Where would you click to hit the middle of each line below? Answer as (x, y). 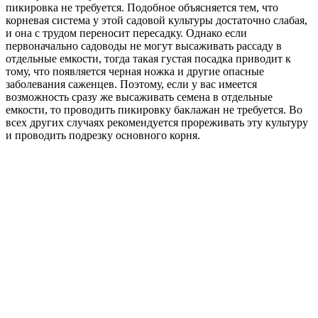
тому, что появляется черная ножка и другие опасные (135, 71)
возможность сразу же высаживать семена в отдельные (139, 97)
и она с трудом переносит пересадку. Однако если (126, 33)
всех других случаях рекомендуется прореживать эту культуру (157, 122)
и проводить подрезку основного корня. (103, 135)
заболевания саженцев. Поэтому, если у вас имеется (131, 84)
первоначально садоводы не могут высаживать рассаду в (144, 45)
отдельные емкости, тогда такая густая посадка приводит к (148, 58)
